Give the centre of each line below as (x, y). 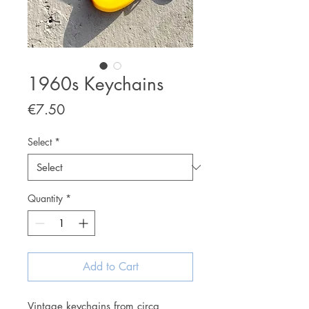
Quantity (45, 198)
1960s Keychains (96, 84)
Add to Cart (110, 267)
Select (40, 142)
